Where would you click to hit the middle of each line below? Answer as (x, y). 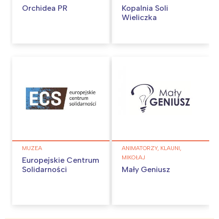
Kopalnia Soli (145, 8)
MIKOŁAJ (133, 157)
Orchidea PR (45, 8)
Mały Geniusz (146, 169)
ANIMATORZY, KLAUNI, (152, 148)
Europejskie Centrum (61, 160)
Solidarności (44, 169)
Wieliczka (139, 18)
